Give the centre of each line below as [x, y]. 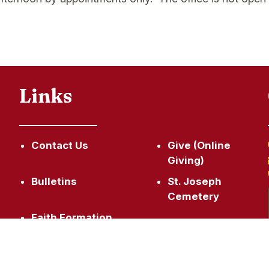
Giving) [186, 160]
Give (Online [199, 145]
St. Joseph [194, 181]
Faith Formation [72, 217]
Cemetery [193, 196]
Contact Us [60, 145]
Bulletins [54, 181]
